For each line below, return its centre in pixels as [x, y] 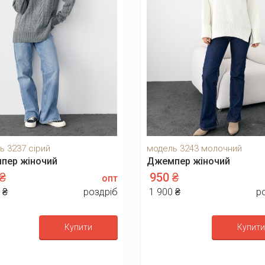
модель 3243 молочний [194, 148]
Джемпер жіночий [188, 161]
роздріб [101, 192]
